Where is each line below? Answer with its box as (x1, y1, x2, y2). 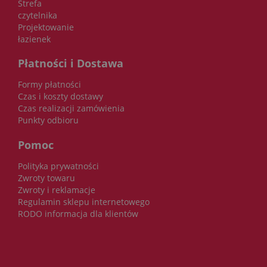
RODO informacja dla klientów (18, 207, 138, 219)
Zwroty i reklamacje (18, 184, 95, 195)
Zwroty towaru (18, 172, 75, 184)
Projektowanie (18, 21, 74, 33)
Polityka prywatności (18, 160, 99, 172)
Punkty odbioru (18, 114, 79, 126)
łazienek (18, 33, 51, 45)
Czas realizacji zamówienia (18, 103, 125, 114)
